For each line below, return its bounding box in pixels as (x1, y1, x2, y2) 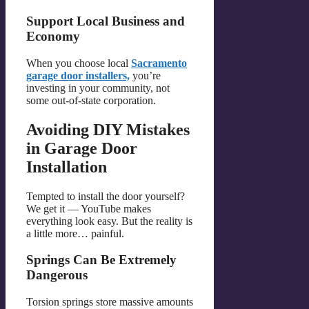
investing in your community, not (26, 81, 170, 94)
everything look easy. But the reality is (26, 215, 192, 227)
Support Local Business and (26, 13, 185, 28)
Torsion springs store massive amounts (26, 295, 193, 308)
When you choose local (26, 57, 131, 69)
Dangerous (26, 268, 88, 283)
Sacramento (131, 57, 187, 69)
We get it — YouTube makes (26, 202, 151, 215)
